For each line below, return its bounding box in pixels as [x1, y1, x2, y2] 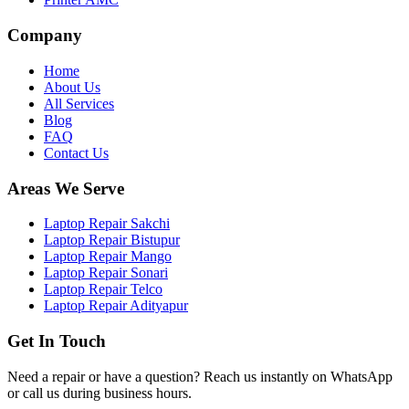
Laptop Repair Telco [44, 281, 163, 298]
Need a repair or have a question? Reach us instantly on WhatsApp [7, 368, 393, 384]
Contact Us [44, 144, 109, 161]
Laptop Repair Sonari [44, 265, 168, 281]
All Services [44, 95, 114, 111]
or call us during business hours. [7, 384, 192, 401]
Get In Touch [7, 331, 106, 351]
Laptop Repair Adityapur [44, 298, 188, 314]
